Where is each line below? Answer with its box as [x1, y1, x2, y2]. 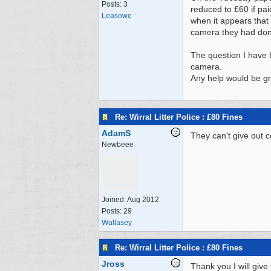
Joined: [102, 195, 127, 204]
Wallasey [102, 218, 132, 227]
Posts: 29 [102, 207, 132, 215]
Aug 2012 [127, 195, 159, 204]
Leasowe [102, 11, 132, 20]
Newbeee [102, 140, 134, 149]
